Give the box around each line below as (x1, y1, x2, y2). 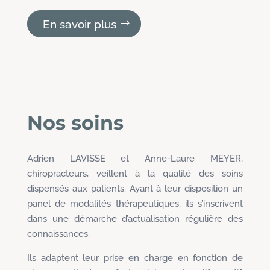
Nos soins (27, 111, 124, 135)
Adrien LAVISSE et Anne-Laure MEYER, (27, 153, 243, 165)
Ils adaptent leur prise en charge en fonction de (27, 253, 243, 264)
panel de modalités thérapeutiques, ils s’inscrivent (27, 198, 243, 210)
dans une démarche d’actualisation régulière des (27, 213, 243, 225)
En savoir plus (42, 17, 116, 31)
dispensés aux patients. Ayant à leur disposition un (27, 183, 243, 195)
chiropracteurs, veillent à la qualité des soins (27, 168, 243, 180)
